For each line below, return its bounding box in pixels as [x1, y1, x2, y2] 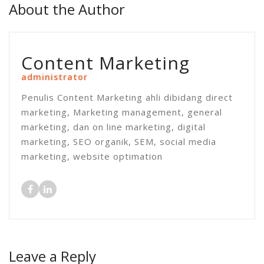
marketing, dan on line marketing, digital [21, 121, 206, 133]
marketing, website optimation [21, 150, 163, 163]
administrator [21, 71, 88, 83]
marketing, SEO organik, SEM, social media [21, 136, 216, 148]
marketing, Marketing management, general [21, 106, 222, 118]
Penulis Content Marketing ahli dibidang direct [21, 91, 233, 104]
